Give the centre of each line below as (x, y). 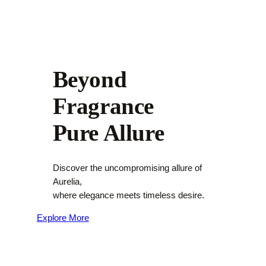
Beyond (90, 80)
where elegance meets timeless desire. (128, 196)
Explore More (63, 218)
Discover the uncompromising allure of (127, 168)
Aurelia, (67, 182)
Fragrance (103, 106)
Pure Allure (108, 133)
